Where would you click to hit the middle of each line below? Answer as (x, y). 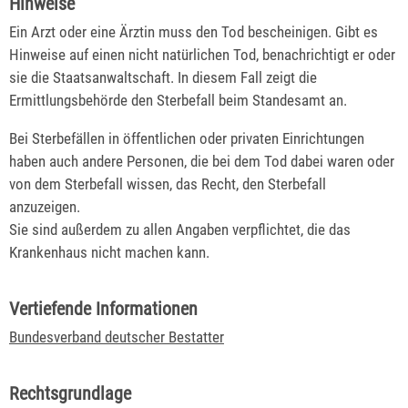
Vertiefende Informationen (103, 308)
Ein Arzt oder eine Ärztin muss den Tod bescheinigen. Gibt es (194, 31)
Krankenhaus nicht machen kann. (109, 252)
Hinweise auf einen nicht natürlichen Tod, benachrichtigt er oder (202, 54)
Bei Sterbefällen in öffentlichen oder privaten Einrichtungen (187, 138)
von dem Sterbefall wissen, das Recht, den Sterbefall (168, 184)
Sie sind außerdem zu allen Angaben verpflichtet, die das (180, 229)
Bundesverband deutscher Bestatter (117, 337)
